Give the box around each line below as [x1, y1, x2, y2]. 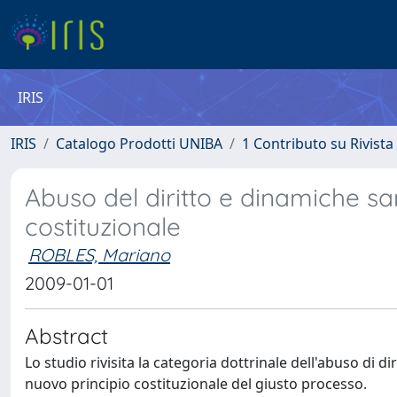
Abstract [25, 323, 108, 349]
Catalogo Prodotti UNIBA [56, 134, 222, 153]
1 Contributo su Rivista [242, 134, 393, 153]
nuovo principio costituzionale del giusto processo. [25, 374, 367, 393]
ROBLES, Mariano [28, 244, 170, 266]
